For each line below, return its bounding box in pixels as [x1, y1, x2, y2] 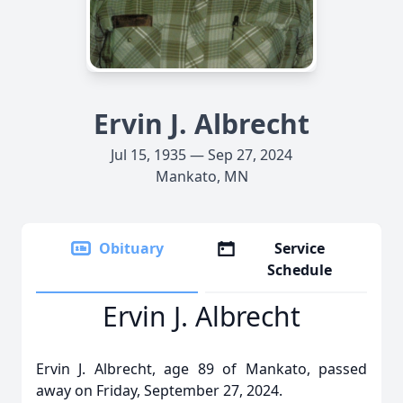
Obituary [99, 238, 164, 258]
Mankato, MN [155, 166, 248, 186]
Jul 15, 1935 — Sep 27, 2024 [111, 145, 292, 165]
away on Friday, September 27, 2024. [36, 381, 286, 400]
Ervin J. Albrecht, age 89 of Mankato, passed [36, 359, 367, 379]
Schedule [267, 260, 333, 280]
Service [274, 238, 326, 258]
